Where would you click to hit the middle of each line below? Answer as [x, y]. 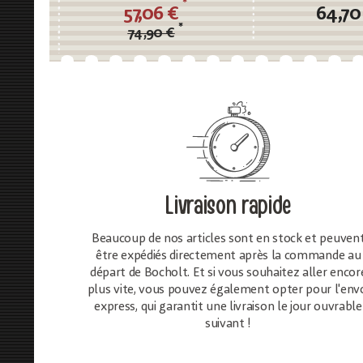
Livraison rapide [228, 205]
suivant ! [228, 324]
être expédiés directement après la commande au [228, 256]
